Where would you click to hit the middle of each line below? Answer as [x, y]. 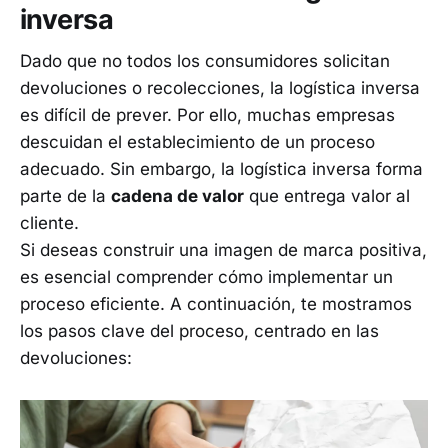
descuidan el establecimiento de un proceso [197, 142]
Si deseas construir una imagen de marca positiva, [223, 250]
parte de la [65, 196]
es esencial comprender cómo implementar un [206, 277]
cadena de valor [177, 196]
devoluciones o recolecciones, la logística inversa [220, 88]
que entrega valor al [327, 196]
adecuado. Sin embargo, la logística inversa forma [221, 169]
